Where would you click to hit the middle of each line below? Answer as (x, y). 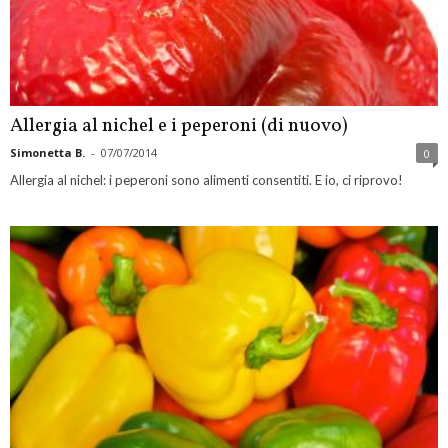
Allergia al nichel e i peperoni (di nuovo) (179, 125)
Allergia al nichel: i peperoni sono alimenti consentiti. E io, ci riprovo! (206, 179)
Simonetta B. (47, 152)
